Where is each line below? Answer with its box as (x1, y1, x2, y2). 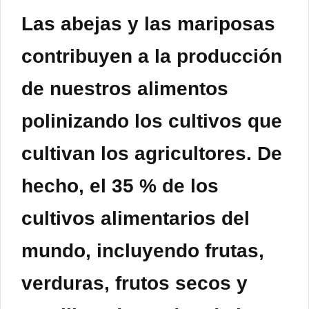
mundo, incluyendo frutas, (21, 240, 264, 262)
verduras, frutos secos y (21, 272, 248, 295)
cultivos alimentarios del (21, 208, 250, 230)
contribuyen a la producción (21, 46, 282, 68)
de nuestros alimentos (21, 78, 228, 100)
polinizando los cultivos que (21, 110, 282, 132)
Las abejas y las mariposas (21, 13, 275, 35)
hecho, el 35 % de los (21, 175, 219, 197)
